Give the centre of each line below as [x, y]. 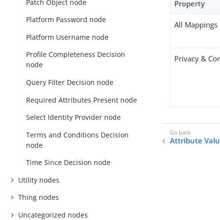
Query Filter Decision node [70, 82]
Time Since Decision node [69, 163]
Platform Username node [68, 37]
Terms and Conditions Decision [78, 135]
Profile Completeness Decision [76, 55]
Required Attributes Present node [82, 100]
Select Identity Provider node [74, 117]
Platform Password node [66, 20]
